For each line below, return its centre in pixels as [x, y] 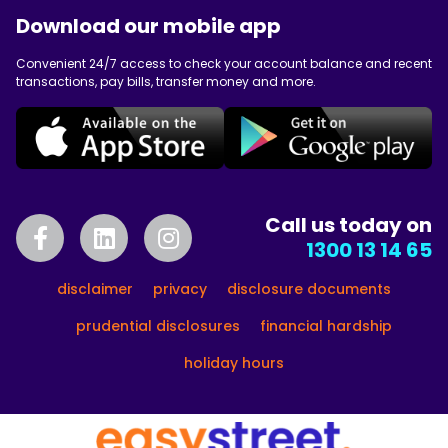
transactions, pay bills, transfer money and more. [166, 82]
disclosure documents [309, 289]
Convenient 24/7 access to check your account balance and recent [224, 64]
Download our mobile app [148, 26]
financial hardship [326, 326]
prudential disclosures [158, 326]
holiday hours [234, 363]
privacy [180, 289]
